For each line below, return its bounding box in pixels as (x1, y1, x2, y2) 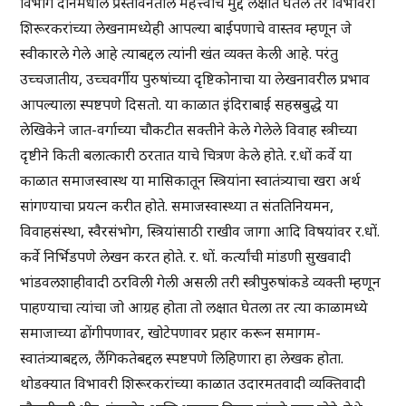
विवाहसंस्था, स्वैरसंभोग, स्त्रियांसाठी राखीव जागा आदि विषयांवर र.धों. (20, 221, 381, 242)
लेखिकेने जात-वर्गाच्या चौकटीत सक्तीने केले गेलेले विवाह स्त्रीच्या (20, 120, 358, 140)
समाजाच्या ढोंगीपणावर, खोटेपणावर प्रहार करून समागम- (20, 323, 322, 343)
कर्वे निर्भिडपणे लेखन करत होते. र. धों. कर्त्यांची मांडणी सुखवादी (20, 246, 352, 267)
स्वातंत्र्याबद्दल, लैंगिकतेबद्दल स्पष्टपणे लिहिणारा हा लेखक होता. (20, 348, 344, 369)
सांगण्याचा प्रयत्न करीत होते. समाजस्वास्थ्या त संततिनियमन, (20, 196, 334, 217)
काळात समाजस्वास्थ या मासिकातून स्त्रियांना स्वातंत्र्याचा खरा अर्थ (20, 170, 362, 191)
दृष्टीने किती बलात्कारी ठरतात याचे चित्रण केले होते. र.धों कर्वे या (20, 145, 353, 166)
